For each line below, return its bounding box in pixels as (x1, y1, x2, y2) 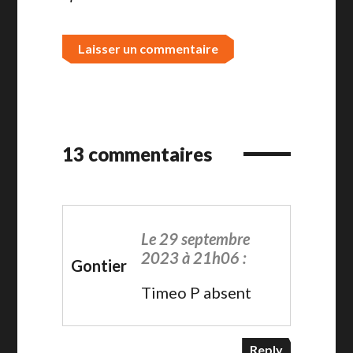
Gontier (70, 255, 127, 275)
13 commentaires (61, 142, 212, 165)
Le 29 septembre (141, 229, 251, 248)
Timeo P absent (141, 282, 252, 302)
